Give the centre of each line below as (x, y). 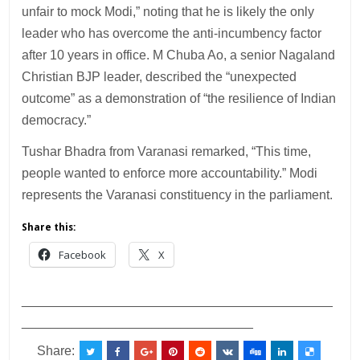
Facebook (83, 254)
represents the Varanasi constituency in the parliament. (178, 194)
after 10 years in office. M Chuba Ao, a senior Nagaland (179, 55)
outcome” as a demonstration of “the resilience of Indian (179, 98)
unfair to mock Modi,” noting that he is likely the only (168, 11)
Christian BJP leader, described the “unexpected (160, 76)
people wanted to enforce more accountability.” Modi (170, 173)
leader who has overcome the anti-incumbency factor (172, 33)
